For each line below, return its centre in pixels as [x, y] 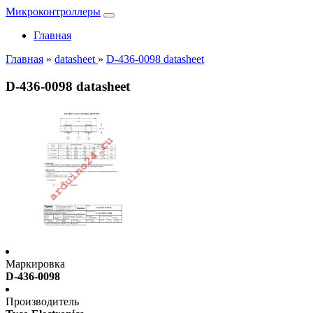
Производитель [42, 302]
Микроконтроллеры [53, 12]
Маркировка [35, 264]
